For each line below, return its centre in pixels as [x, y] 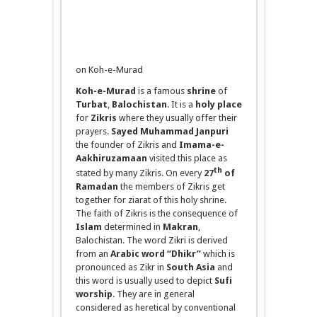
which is [218, 254]
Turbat [91, 104]
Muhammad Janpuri [183, 131]
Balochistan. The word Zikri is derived [151, 241]
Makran [180, 227]
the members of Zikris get [171, 187]
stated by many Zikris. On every [139, 173]
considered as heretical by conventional [155, 308]
